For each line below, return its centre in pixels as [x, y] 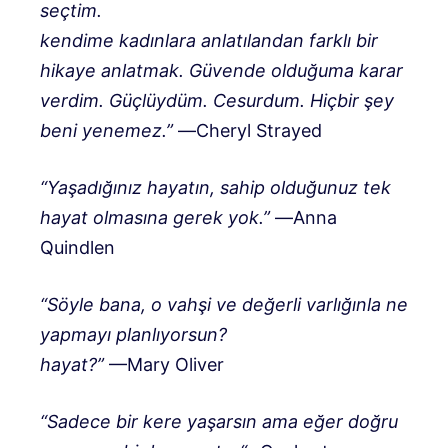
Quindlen [77, 247]
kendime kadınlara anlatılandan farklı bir [209, 40]
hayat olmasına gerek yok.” [155, 217]
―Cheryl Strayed [250, 130]
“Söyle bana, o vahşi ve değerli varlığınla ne [224, 304]
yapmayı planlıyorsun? [133, 334]
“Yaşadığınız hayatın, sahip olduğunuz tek [215, 187]
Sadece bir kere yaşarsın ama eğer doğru [222, 421]
